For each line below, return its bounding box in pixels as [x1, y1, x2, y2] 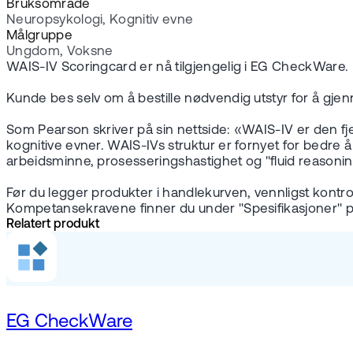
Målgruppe [6, 29, 72, 43]
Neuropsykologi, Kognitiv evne [6, 13, 194, 28]
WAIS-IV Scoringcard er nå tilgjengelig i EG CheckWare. [6, 61, 349, 75]
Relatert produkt [6, 218, 99, 232]
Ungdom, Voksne [6, 45, 113, 59]
